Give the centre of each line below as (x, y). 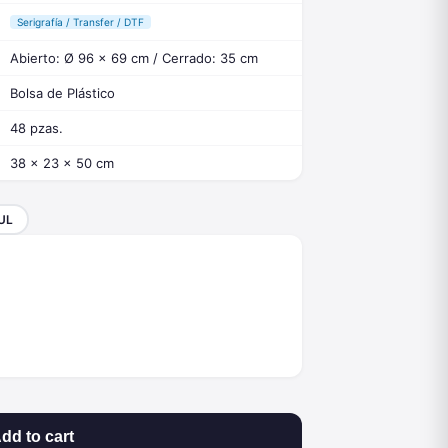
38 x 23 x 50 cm (62, 163)
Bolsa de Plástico (62, 93)
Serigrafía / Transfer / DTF (80, 22)
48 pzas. (36, 128)
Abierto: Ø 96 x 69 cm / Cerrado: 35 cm (134, 58)
